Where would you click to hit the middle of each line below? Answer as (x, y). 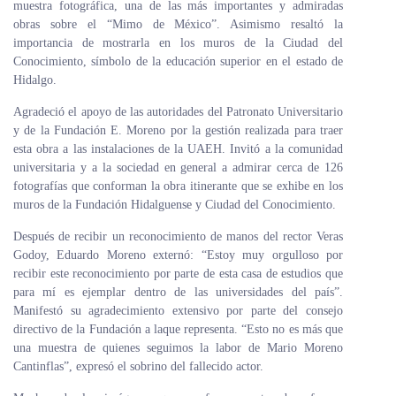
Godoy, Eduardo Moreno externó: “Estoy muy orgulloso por (178, 255)
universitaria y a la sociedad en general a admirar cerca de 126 (178, 168)
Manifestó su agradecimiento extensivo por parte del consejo (178, 311)
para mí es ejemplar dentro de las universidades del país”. (178, 292)
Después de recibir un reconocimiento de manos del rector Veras (178, 236)
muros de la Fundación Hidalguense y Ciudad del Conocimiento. (175, 205)
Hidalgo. (35, 80)
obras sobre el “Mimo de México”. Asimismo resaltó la (178, 24)
